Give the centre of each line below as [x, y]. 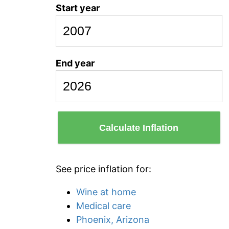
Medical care [104, 206]
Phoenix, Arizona [113, 220]
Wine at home [106, 192]
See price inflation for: [104, 169]
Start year [78, 8]
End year [75, 63]
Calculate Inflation [139, 128]
